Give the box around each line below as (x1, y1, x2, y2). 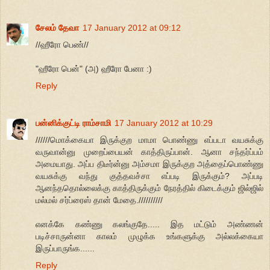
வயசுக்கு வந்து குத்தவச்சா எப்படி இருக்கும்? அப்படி (36, 171, 263, 181)
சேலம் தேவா (36, 22, 79, 33)
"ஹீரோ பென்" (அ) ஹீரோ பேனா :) (36, 63, 152, 74)
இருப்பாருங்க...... (36, 243, 95, 253)
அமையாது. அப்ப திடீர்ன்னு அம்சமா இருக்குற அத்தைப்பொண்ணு (36, 159, 263, 169)
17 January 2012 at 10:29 (115, 118, 213, 128)
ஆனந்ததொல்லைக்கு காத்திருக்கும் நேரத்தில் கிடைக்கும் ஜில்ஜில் (36, 183, 263, 193)
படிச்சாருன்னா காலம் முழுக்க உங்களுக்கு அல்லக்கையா (36, 231, 263, 241)
